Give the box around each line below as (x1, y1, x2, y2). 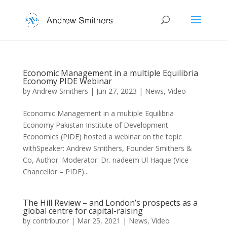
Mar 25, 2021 (77, 216, 121, 225)
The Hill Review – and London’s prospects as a (22, 197, 198, 208)
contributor (32, 216, 69, 225)
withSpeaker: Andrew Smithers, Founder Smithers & (22, 143, 192, 153)
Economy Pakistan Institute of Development (22, 120, 168, 130)
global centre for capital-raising (22, 205, 143, 216)
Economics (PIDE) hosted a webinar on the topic (22, 132, 182, 141)
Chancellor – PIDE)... (22, 167, 89, 176)
